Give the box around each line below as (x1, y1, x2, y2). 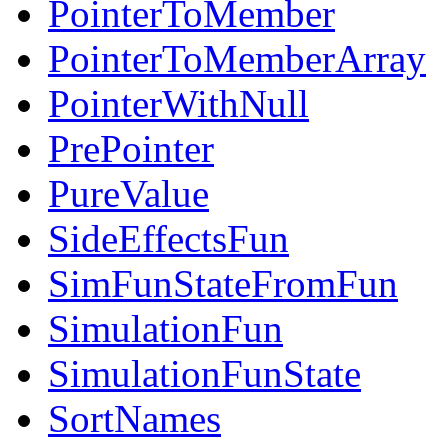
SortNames (48, 397, 221, 441)
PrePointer (48, 127, 214, 171)
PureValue (48, 172, 209, 216)
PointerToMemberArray (48, 37, 426, 81)
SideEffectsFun (48, 217, 289, 261)
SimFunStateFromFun (48, 262, 398, 306)
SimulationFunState (48, 352, 361, 396)
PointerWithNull (48, 82, 309, 126)
